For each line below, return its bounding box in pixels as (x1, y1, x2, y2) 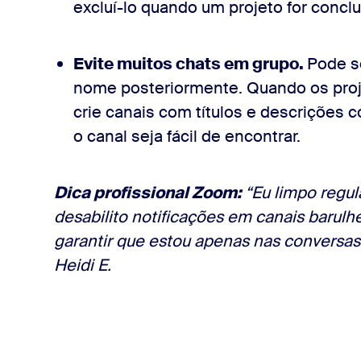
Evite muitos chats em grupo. (73, 53, 307, 74)
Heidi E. (53, 255, 111, 276)
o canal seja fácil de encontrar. (73, 126, 301, 147)
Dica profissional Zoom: (53, 182, 242, 203)
